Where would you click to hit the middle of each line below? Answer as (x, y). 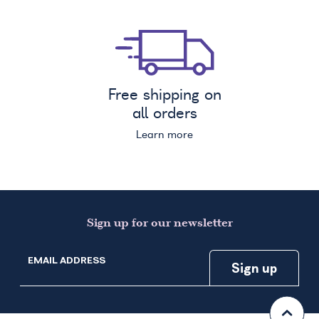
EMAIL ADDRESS (67, 260)
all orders (164, 114)
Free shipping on (164, 95)
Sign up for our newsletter (159, 223)
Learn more (165, 135)
